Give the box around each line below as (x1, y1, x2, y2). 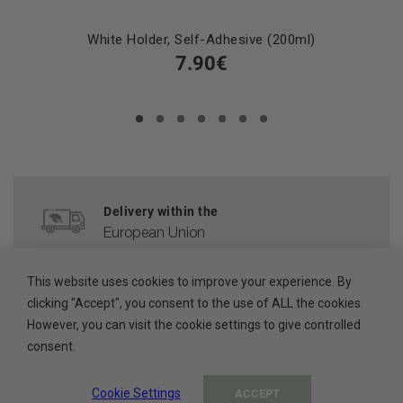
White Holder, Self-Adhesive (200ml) (87, 31, 316, 48)
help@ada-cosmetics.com (91, 296, 255, 311)
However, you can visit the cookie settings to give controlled (27, 317, 361, 332)
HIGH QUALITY (91, 342, 182, 357)
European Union (103, 227, 205, 242)
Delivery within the (103, 203, 219, 219)
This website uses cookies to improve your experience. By (27, 273, 352, 289)
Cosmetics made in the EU (91, 365, 255, 381)
